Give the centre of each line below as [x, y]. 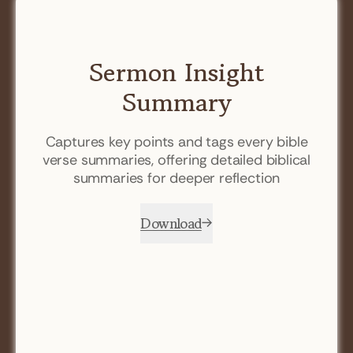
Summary [176, 102]
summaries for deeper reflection [176, 178]
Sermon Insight [176, 72]
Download [171, 223]
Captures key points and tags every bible [176, 141]
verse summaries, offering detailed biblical [176, 160]
